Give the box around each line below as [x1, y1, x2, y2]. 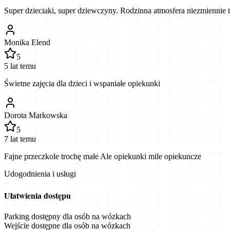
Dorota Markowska [4, 110, 67, 120]
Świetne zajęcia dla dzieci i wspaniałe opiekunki [4, 79, 160, 88]
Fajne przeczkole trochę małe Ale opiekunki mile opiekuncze [4, 151, 201, 161]
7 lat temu [4, 134, 36, 143]
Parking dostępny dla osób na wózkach [4, 212, 131, 221]
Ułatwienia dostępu [4, 189, 71, 202]
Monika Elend [4, 37, 50, 47]
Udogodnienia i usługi [4, 169, 76, 178]
